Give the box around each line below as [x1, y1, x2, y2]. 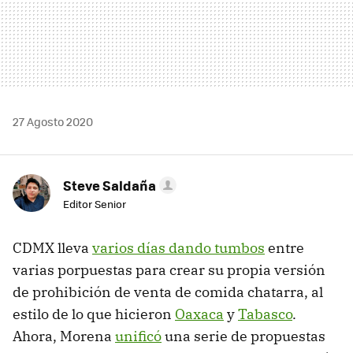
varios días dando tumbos [92, 238, 265, 257]
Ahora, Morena [13, 326, 115, 345]
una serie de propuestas [162, 326, 325, 345]
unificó [115, 326, 162, 345]
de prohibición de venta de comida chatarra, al [13, 282, 323, 301]
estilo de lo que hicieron [13, 304, 175, 323]
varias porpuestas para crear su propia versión [13, 260, 325, 279]
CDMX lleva [13, 238, 92, 257]
